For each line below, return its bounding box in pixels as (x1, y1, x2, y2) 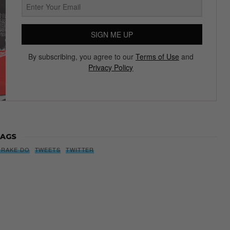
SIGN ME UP (90, 29, 133, 40)
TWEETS (34, 145, 61, 154)
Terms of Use (135, 51, 179, 62)
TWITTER (65, 145, 94, 154)
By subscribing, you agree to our (28, 51, 136, 62)
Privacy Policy (88, 62, 133, 73)
